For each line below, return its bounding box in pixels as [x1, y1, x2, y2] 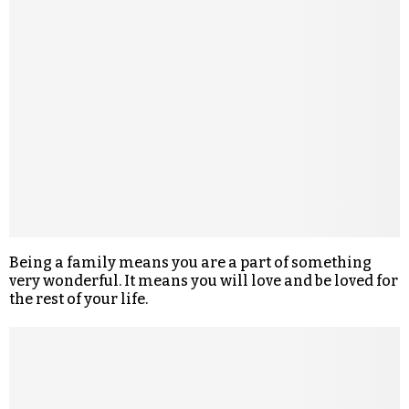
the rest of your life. [9, 289, 148, 308]
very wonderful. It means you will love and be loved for [9, 271, 398, 289]
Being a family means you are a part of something [9, 253, 372, 271]
